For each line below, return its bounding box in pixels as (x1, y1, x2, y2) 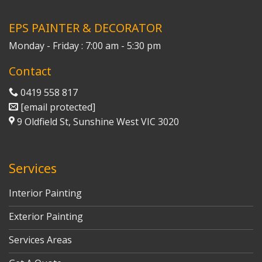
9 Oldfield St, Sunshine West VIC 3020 (17, 115, 179, 129)
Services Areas (9, 233, 72, 246)
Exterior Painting (9, 210, 83, 223)
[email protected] (20, 101, 95, 114)
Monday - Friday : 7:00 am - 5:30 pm (9, 39, 161, 52)
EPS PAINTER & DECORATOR (9, 19, 162, 36)
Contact (9, 63, 51, 80)
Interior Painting (9, 187, 82, 199)
